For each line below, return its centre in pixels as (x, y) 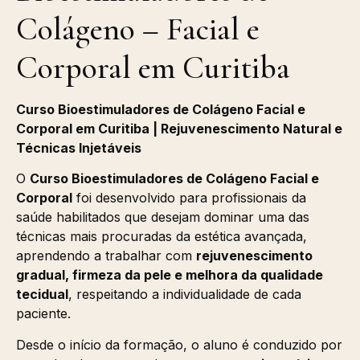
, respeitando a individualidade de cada (185, 295)
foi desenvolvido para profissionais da (189, 198)
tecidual (42, 295)
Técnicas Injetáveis (79, 147)
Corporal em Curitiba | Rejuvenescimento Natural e (179, 128)
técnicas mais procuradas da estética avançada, (162, 237)
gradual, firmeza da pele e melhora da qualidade (170, 275)
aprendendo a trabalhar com (106, 256)
